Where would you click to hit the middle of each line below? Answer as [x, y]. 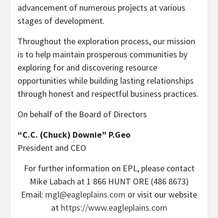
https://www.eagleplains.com [114, 207]
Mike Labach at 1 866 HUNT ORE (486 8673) [109, 181]
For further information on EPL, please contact [109, 168]
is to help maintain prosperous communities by [102, 54]
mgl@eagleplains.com [85, 194]
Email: [33, 194]
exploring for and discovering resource [87, 67]
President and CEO [52, 147]
